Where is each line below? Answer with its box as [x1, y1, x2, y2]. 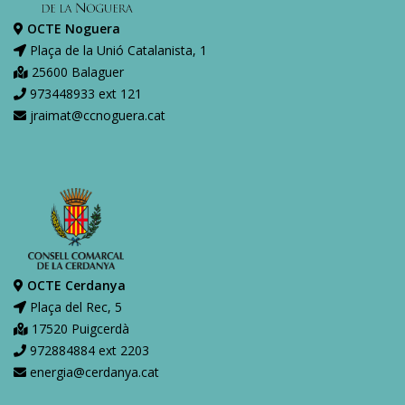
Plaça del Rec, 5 [26, 297, 122, 316]
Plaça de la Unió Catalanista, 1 [26, 41, 207, 59]
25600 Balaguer [28, 62, 124, 80]
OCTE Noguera [27, 19, 120, 37]
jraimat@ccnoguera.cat [26, 106, 165, 124]
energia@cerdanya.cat [26, 363, 159, 381]
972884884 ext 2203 [26, 341, 149, 359]
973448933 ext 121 [26, 84, 142, 102]
